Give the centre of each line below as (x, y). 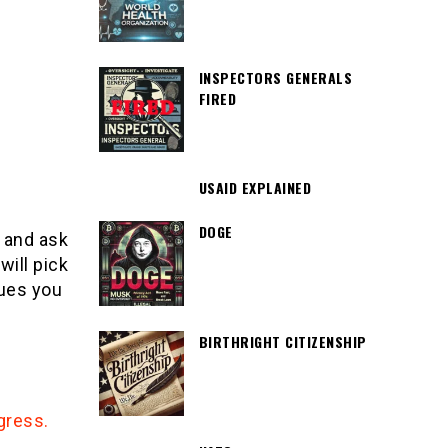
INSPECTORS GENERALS (275, 77)
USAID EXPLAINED (254, 187)
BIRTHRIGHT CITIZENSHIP (282, 342)
